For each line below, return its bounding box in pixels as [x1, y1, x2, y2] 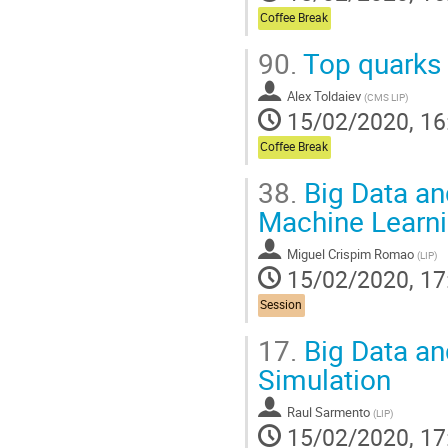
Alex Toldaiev [287, 86, 361, 105]
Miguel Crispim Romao [287, 244, 414, 263]
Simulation [258, 359, 391, 398]
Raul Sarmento [287, 402, 370, 421]
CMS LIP [367, 89, 405, 104]
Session [260, 297, 303, 313]
